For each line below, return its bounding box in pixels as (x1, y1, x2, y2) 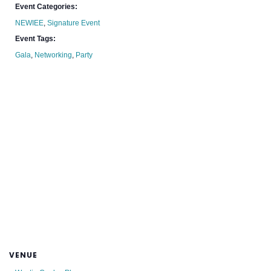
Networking (34, 51, 73, 60)
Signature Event (47, 19, 100, 28)
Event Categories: (15, 2, 78, 11)
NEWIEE (15, 19, 44, 28)
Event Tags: (15, 34, 56, 44)
